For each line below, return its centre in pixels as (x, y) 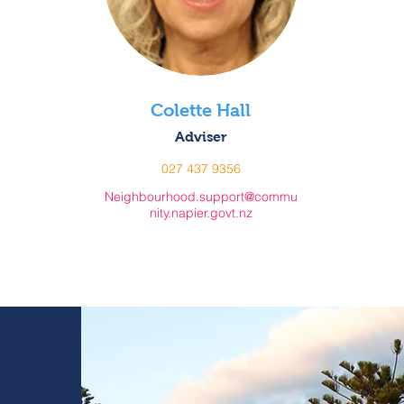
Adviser (201, 137)
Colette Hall (201, 110)
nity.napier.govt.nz (201, 213)
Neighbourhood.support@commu (201, 197)
